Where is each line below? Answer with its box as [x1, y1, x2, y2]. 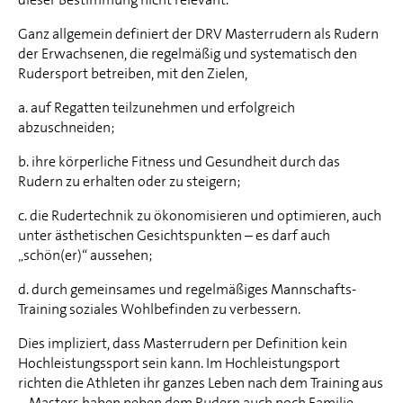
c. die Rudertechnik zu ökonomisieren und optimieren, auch [18, 206, 381, 226]
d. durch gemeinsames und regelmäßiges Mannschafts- [18, 280, 356, 300]
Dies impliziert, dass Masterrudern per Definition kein [18, 334, 347, 354]
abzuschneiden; [18, 118, 114, 138]
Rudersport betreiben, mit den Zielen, [18, 64, 247, 84]
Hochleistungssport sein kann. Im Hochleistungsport [18, 354, 340, 373]
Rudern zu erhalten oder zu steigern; [18, 172, 240, 192]
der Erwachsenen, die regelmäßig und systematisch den [18, 44, 357, 64]
